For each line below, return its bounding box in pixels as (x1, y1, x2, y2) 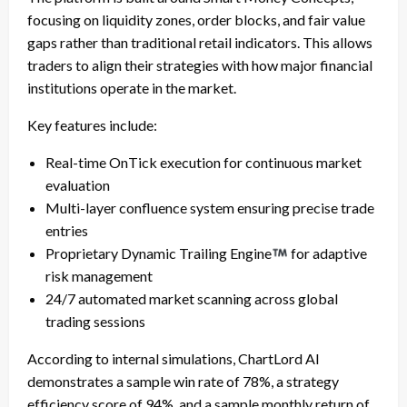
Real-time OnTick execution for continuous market (45, 153, 362, 171)
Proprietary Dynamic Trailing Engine (45, 243, 272, 262)
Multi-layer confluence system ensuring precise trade (45, 198, 374, 216)
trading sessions (45, 312, 145, 330)
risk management (45, 266, 153, 284)
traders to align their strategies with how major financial (27, 55, 372, 74)
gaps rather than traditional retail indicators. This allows (27, 33, 372, 51)
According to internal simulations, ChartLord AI (27, 349, 320, 367)
